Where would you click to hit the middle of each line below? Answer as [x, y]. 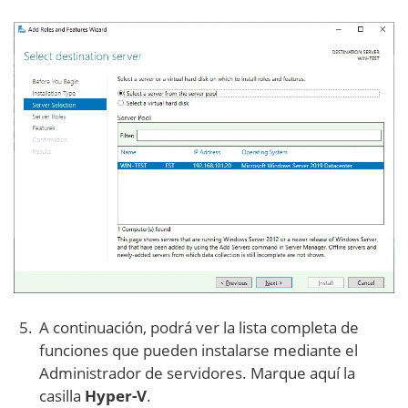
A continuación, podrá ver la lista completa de [199, 327]
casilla [62, 395]
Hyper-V [116, 395]
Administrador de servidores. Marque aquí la [197, 372]
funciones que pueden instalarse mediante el [199, 350]
